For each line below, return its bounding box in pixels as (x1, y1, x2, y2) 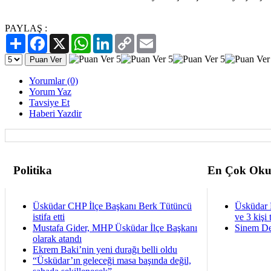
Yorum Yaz (29, 86, 71, 97)
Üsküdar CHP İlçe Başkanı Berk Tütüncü (33, 200, 192, 211)
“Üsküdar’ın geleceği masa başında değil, (33, 255, 191, 266)
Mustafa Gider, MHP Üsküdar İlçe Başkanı (33, 222, 197, 233)
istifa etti (33, 211, 65, 222)
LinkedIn (113, 33, 148, 44)
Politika (13, 163, 52, 177)
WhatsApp (91, 33, 132, 44)
